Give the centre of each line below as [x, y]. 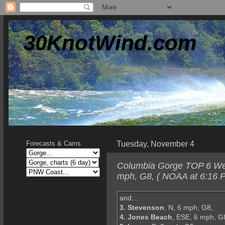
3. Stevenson [142, 208]
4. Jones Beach [146, 217]
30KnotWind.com [110, 43]
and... [129, 198]
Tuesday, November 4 [155, 144]
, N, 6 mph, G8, [189, 208]
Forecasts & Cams [53, 143]
